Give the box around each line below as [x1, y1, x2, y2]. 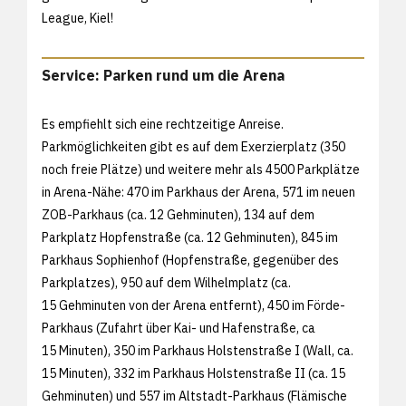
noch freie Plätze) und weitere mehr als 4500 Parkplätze [42, 160, 360, 178]
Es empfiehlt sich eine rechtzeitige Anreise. [42, 115, 284, 132]
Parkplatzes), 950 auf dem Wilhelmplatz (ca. [42, 274, 291, 291]
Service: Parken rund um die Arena [42, 65, 285, 84]
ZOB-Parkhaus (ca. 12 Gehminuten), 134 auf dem [42, 206, 314, 223]
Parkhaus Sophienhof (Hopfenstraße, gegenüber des [42, 251, 339, 268]
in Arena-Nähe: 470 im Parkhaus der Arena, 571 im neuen [42, 183, 355, 200]
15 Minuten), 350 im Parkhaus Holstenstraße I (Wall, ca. [42, 342, 353, 359]
